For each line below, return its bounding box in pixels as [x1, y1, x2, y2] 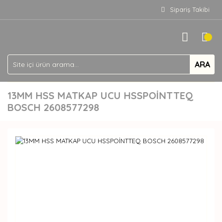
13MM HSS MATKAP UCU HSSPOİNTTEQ [7, 89, 193, 102]
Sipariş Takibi [170, 5, 210, 13]
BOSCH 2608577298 [7, 101, 99, 113]
